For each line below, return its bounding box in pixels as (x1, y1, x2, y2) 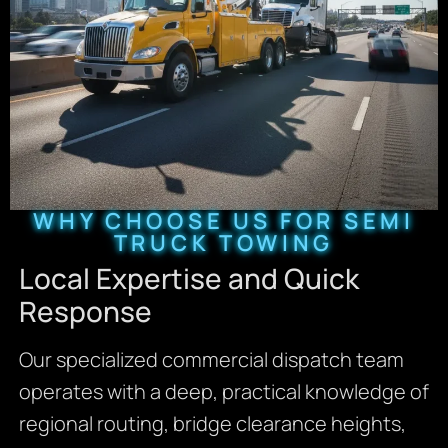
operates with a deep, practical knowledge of (18, 377, 429, 405)
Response (18, 291, 152, 330)
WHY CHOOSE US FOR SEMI (33, 205, 415, 236)
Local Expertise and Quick (18, 258, 359, 297)
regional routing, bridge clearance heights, (18, 409, 406, 437)
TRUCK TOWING (113, 227, 335, 258)
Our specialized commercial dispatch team (18, 345, 404, 373)
